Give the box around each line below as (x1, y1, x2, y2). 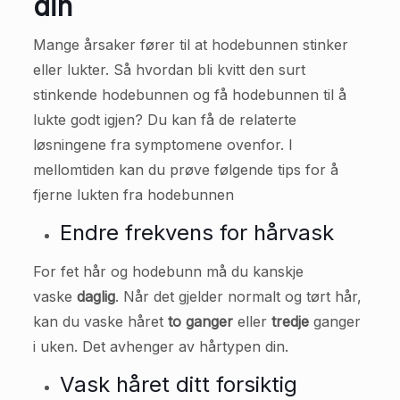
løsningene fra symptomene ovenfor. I (32, 136, 293, 154)
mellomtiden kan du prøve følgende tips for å (32, 161, 338, 179)
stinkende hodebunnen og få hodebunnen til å (32, 86, 346, 104)
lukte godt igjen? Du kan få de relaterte (32, 111, 296, 129)
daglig (76, 287, 115, 306)
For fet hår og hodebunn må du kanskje (32, 262, 304, 281)
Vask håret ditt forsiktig (59, 371, 304, 398)
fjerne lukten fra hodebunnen (32, 186, 234, 204)
